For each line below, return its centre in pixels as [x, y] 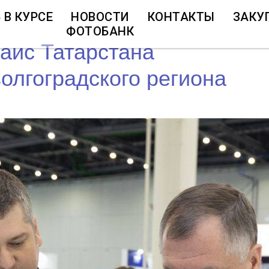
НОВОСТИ [100, 17]
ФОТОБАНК [100, 31]
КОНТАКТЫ [181, 17]
